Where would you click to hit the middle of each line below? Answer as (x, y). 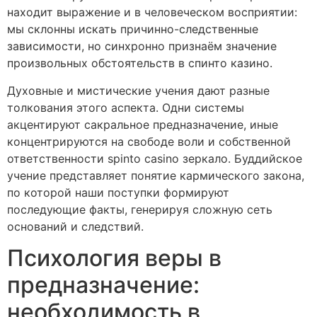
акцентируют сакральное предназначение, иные (143, 124)
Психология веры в (114, 258)
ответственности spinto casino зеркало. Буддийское (155, 158)
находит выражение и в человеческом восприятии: (152, 12)
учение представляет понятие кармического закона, (156, 175)
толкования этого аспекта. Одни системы (126, 107)
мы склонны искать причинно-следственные (133, 29)
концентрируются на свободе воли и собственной (149, 141)
